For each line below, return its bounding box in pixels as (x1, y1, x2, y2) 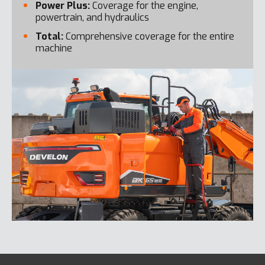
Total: (35, 30, 63, 43)
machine (35, 41, 72, 54)
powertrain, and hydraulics (35, 11, 149, 24)
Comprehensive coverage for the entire (63, 30, 234, 43)
